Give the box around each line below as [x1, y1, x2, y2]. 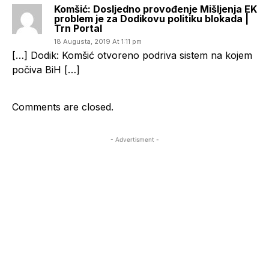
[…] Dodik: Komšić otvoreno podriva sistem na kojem [12, 49, 252, 61]
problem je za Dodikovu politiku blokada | [54, 12, 249, 25]
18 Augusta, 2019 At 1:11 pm [54, 37, 142, 46]
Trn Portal [54, 22, 102, 34]
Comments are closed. [12, 100, 113, 113]
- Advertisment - [110, 135, 159, 143]
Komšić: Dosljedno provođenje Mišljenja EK [54, 2, 257, 15]
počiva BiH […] [12, 63, 80, 76]
